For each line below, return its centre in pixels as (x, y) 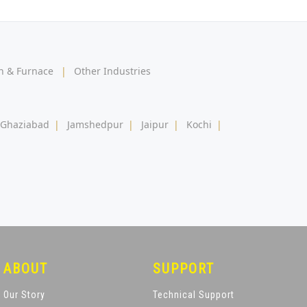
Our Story (25, 294)
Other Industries (112, 71)
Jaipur (155, 124)
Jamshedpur (95, 124)
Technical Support (193, 294)
